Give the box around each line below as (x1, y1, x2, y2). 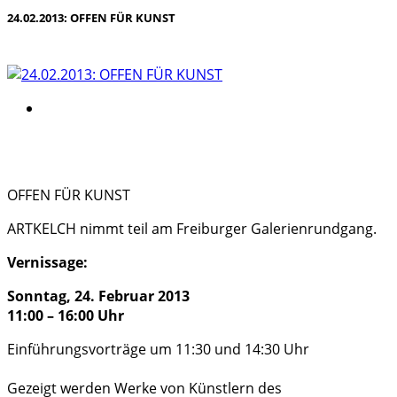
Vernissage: (7, 253, 88, 273)
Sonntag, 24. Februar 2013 (7, 286, 190, 307)
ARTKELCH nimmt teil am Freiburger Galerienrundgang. (7, 219, 377, 239)
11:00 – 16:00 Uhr (7, 306, 124, 326)
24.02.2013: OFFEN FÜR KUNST (7, 9, 175, 26)
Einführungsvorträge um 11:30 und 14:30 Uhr (7, 339, 309, 360)
